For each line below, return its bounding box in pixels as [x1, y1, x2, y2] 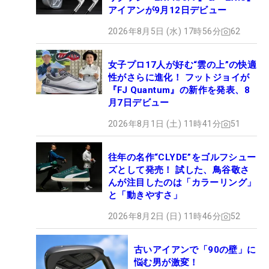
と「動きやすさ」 [108, 190, 183, 201]
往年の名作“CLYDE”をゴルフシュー [108, 152, 256, 163]
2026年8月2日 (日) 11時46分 [108, 211, 221, 222]
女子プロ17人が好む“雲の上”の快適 [108, 59, 257, 71]
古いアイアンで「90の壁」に [134, 244, 256, 256]
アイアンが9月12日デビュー [108, 5, 227, 16]
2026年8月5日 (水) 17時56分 [108, 26, 221, 37]
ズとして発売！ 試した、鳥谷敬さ [108, 165, 250, 176]
